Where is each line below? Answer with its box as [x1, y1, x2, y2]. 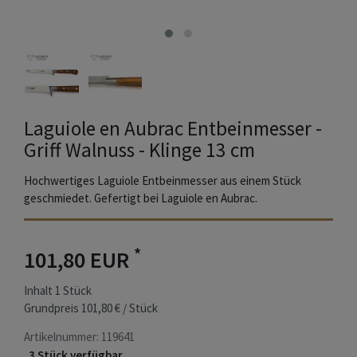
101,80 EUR [24, 245, 134, 275]
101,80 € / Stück [81, 300, 158, 316]
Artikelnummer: [24, 329, 101, 345]
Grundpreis [24, 300, 81, 316]
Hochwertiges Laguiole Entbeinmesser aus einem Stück [24, 173, 301, 189]
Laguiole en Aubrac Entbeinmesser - [24, 116, 322, 142]
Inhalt [24, 283, 55, 299]
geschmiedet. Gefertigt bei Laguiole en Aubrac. [24, 190, 257, 206]
